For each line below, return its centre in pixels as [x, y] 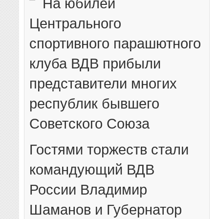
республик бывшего [95, 104]
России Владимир [88, 190]
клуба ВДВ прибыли [95, 64]
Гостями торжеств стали [109, 150]
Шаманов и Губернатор [106, 210]
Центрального [76, 23]
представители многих [103, 84]
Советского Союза [90, 124]
